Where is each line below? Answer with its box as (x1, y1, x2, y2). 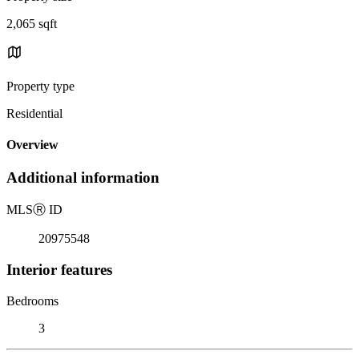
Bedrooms (6, 293, 58, 308)
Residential (6, 106, 63, 120)
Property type (6, 79, 75, 93)
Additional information (6, 169, 159, 187)
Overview (6, 138, 58, 152)
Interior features (6, 260, 112, 278)
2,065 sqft (6, 16, 57, 30)
